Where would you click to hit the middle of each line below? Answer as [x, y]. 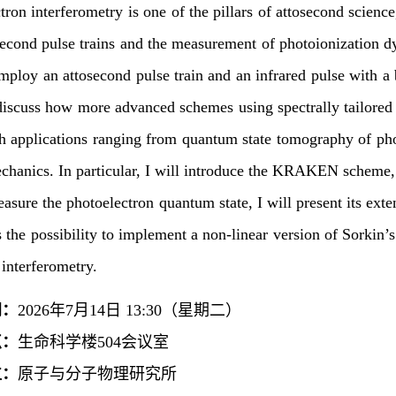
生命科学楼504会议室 [93, 342]
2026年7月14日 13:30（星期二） [129, 310]
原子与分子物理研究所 [97, 373]
